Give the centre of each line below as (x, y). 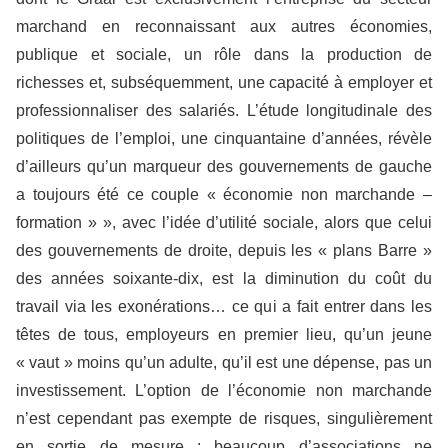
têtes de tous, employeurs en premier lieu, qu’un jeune (224, 334)
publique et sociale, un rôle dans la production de (224, 54)
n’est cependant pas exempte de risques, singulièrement (224, 418)
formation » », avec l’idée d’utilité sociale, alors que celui (224, 222)
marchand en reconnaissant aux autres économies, (224, 26)
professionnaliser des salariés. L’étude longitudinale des (224, 110)
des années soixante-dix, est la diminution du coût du (224, 278)
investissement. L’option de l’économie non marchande (224, 390)
